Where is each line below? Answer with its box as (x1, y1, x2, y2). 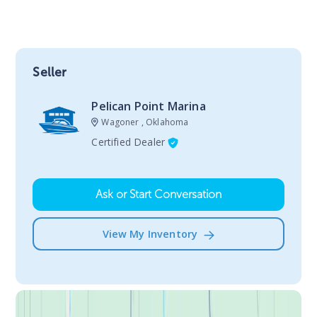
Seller (33, 64, 67, 80)
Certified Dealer (91, 134, 166, 149)
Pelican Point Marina (91, 98, 206, 114)
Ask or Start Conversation (96, 187, 221, 201)
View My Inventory (102, 226, 198, 241)
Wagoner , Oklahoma (101, 115, 189, 128)
